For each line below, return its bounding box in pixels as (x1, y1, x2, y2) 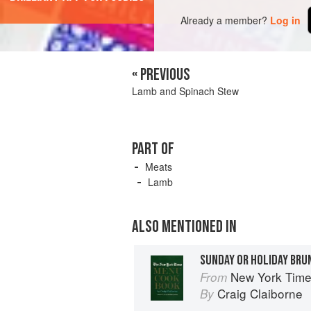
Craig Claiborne (217, 284, 303, 302)
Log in (270, 12, 301, 27)
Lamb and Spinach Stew (132, 84, 239, 99)
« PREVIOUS (132, 65, 190, 85)
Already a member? (180, 12, 268, 27)
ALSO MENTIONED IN (132, 217, 237, 237)
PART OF (132, 139, 174, 160)
